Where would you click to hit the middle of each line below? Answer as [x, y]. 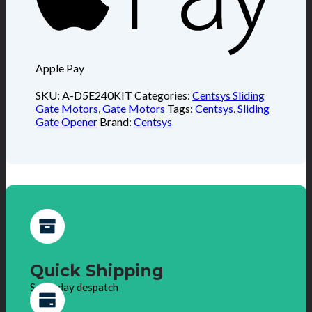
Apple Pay [60, 68]
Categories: [164, 95]
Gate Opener [67, 121]
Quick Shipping [96, 270]
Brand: [117, 121]
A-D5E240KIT [97, 95]
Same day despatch [74, 287]
